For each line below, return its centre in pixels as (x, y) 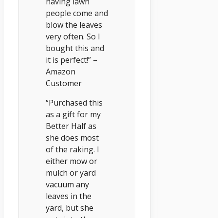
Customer (64, 83)
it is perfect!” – (72, 60)
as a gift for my (73, 114)
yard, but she (70, 208)
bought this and (75, 48)
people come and (77, 13)
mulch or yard (71, 173)
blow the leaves (74, 25)
